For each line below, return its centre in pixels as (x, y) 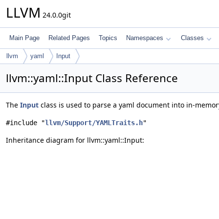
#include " (25, 123)
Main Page (24, 38)
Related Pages (69, 38)
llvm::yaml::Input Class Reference (92, 78)
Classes (192, 38)
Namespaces (145, 38)
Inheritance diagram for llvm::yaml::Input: (75, 140)
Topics (108, 38)
